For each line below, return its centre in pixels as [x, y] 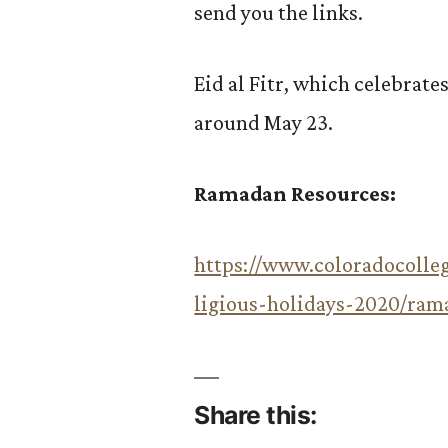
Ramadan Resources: [295, 193]
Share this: [255, 415]
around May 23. [264, 122]
